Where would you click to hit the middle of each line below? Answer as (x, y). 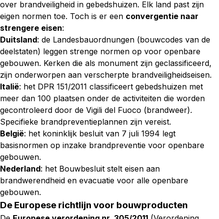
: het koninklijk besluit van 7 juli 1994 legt (100, 133)
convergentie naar (162, 16)
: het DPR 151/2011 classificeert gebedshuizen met (111, 87)
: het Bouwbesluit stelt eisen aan (100, 169)
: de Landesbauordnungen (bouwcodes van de (124, 40)
